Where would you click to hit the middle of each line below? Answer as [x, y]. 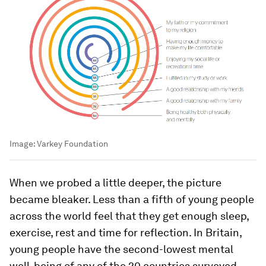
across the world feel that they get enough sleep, [129, 216]
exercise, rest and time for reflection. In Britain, [126, 232]
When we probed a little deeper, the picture [115, 182]
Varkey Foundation [72, 143]
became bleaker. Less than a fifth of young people [132, 199]
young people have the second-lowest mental [121, 249]
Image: [23, 143]
